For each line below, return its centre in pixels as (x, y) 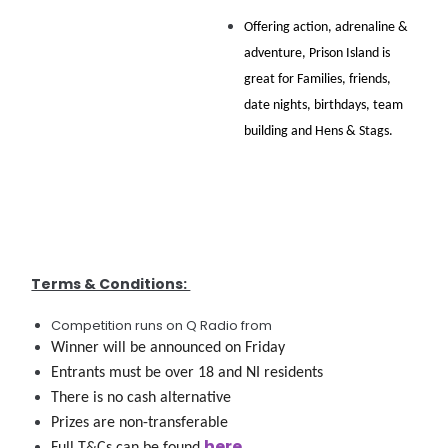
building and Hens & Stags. (320, 131)
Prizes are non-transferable (140, 423)
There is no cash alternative (141, 398)
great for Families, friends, (318, 79)
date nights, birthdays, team (324, 105)
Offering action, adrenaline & (326, 27)
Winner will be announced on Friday (170, 348)
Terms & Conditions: (111, 284)
